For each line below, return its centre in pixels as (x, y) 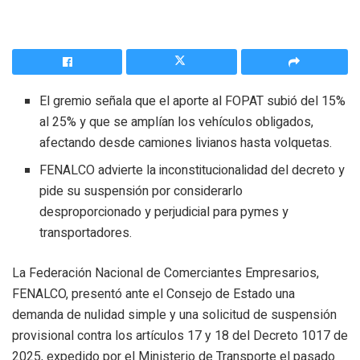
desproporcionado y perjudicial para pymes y (164, 212)
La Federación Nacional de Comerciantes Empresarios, (166, 272)
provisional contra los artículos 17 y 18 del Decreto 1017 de (180, 335)
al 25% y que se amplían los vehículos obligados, (177, 122)
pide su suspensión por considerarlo (141, 191)
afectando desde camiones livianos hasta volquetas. (186, 143)
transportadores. (86, 233)
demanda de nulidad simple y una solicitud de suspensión (174, 314)
